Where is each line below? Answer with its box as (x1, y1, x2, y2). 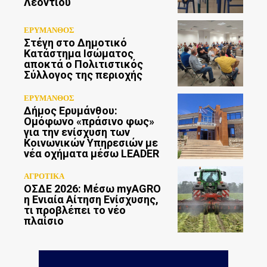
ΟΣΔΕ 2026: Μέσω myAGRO (24, 182, 161, 195)
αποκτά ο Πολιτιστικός (24, 58, 143, 71)
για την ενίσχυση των (24, 125, 130, 138)
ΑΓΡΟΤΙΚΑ (24, 170, 64, 181)
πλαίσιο (24, 214, 64, 227)
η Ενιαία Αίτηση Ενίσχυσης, (24, 193, 159, 206)
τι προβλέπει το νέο (24, 203, 126, 216)
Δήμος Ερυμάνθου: (24, 104, 117, 117)
